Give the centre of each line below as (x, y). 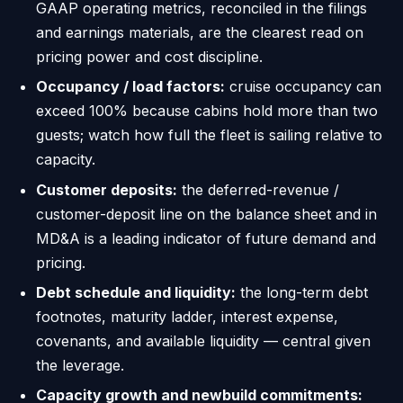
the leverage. (80, 365)
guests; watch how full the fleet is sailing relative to (209, 135)
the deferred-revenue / (258, 189)
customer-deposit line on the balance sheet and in (206, 214)
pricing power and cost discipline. (149, 56)
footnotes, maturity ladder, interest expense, (187, 316)
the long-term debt (302, 292)
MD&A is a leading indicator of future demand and (206, 238)
